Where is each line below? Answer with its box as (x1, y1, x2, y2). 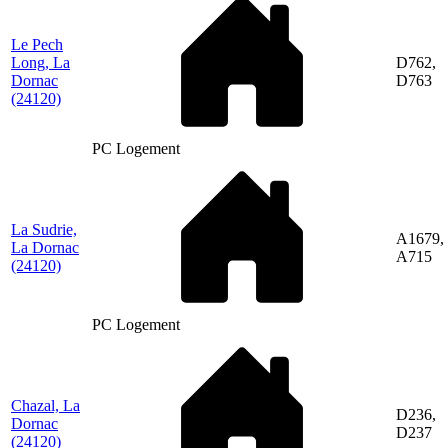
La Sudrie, (11, 220, 77, 238)
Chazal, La (11, 396, 80, 414)
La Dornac (11, 238, 79, 256)
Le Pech (11, 35, 63, 53)
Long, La (11, 53, 70, 71)
